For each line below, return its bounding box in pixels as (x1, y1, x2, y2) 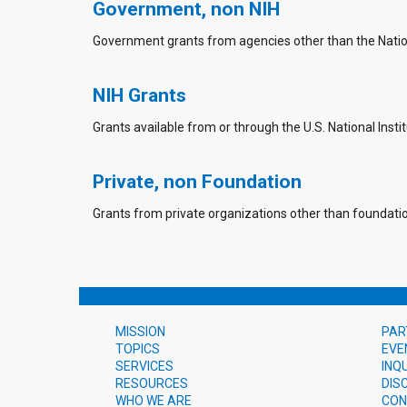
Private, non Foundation (93, 171, 302, 193)
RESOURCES (115, 375, 188, 391)
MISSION (115, 323, 165, 339)
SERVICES (115, 358, 174, 373)
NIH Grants (93, 84, 186, 106)
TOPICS (115, 341, 160, 356)
